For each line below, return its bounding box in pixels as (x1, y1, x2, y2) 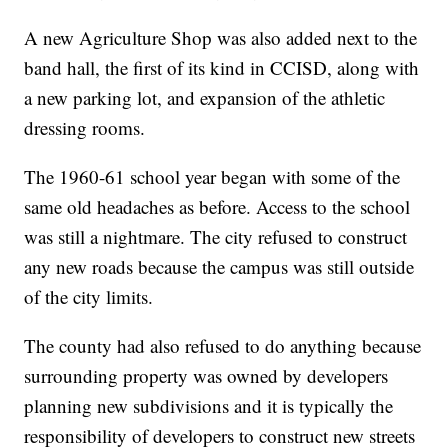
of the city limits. (24, 284, 154, 310)
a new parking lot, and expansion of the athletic (24, 85, 386, 111)
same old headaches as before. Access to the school (24, 194, 411, 220)
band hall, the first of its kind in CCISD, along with (24, 55, 420, 81)
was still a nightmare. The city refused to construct (24, 224, 408, 250)
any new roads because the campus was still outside (24, 254, 415, 280)
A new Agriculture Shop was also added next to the (24, 25, 418, 51)
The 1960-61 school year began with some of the (24, 164, 401, 190)
